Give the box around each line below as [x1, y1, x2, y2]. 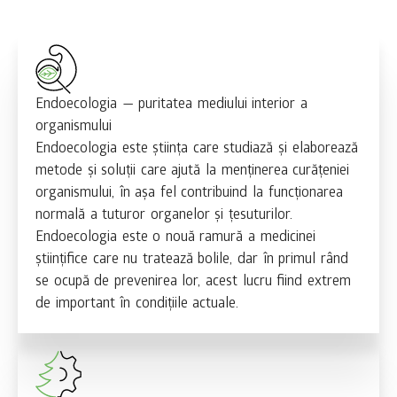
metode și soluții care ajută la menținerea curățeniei [35, 162, 350, 180]
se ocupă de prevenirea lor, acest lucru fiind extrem [35, 273, 351, 291]
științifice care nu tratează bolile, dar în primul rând [35, 251, 348, 269]
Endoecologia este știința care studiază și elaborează [35, 140, 358, 158]
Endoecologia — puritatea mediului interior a [35, 96, 308, 113]
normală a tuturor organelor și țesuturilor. [35, 206, 292, 224]
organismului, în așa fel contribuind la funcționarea [35, 184, 343, 202]
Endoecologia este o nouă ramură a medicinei [35, 229, 315, 246]
